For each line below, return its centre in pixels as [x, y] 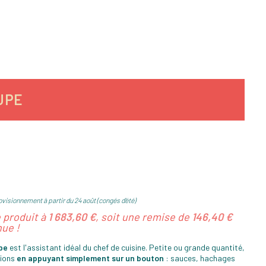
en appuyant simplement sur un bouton [90, 258]
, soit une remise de [144, 217]
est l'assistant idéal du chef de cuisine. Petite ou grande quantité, [126, 248]
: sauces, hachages [199, 258]
